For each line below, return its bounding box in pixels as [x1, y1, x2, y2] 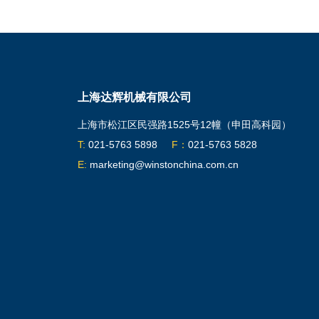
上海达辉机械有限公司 [78, 91, 192, 103]
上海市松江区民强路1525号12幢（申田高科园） [78, 119, 291, 130]
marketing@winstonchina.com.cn [87, 159, 239, 170]
